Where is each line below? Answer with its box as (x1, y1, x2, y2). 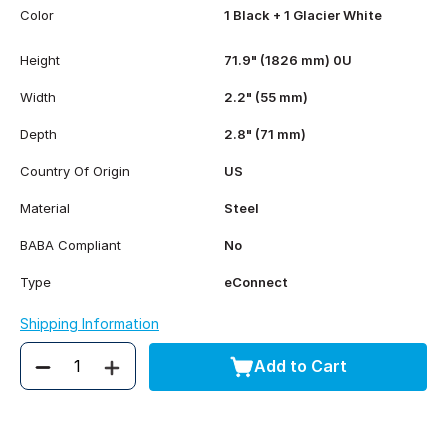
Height (20, 51, 60, 68)
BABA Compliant (20, 236, 121, 253)
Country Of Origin (20, 162, 130, 179)
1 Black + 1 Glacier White (224, 6, 382, 23)
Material (20, 199, 70, 216)
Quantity (28, 366, 95, 387)
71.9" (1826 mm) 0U (224, 51, 352, 68)
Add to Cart (253, 356, 347, 377)
